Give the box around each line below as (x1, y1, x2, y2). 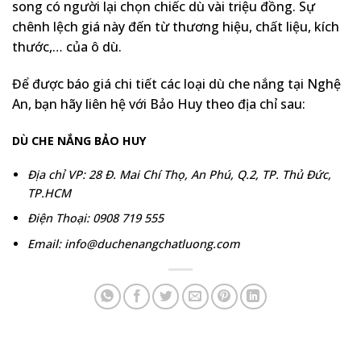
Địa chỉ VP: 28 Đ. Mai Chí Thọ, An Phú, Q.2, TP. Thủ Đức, (27, 166, 331, 182)
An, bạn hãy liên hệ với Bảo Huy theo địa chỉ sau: (12, 95, 305, 114)
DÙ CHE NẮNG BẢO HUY (12, 132, 147, 148)
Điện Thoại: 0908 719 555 (27, 210, 164, 226)
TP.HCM (27, 185, 71, 201)
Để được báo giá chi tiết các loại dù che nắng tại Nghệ (12, 75, 341, 93)
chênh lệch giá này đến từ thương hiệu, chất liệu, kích (12, 18, 339, 36)
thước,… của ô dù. (12, 38, 122, 56)
